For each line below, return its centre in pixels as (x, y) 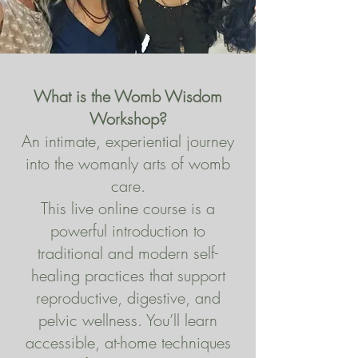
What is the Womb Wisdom (128, 96)
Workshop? (128, 119)
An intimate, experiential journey (128, 141)
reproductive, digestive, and (128, 298)
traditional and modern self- (128, 253)
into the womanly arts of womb (128, 163)
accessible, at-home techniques (128, 342)
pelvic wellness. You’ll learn (128, 320)
